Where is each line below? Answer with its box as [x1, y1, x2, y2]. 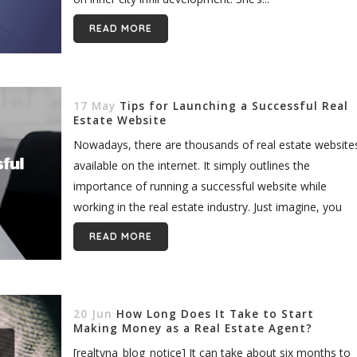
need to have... [73, 219, 148, 235]
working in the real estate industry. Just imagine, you [73, 198, 342, 214]
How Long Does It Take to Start [116, 306, 314, 321]
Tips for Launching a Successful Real [119, 98, 348, 113]
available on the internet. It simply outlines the [73, 157, 310, 173]
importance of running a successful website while [73, 178, 327, 194]
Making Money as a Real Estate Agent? [73, 320, 312, 335]
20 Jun [73, 306, 112, 321]
